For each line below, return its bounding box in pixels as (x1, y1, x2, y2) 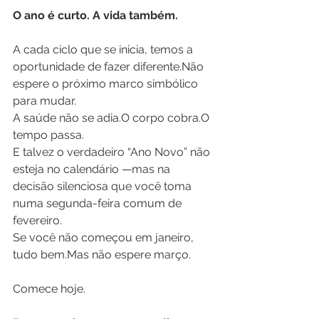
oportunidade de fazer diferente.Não (13, 59, 206, 73)
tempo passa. (13, 127, 84, 142)
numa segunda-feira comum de (13, 196, 184, 210)
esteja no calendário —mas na (13, 162, 173, 176)
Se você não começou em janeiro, (13, 230, 197, 244)
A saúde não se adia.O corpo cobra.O (13, 110, 212, 125)
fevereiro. (13, 213, 62, 227)
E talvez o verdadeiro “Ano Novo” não (13, 145, 213, 159)
